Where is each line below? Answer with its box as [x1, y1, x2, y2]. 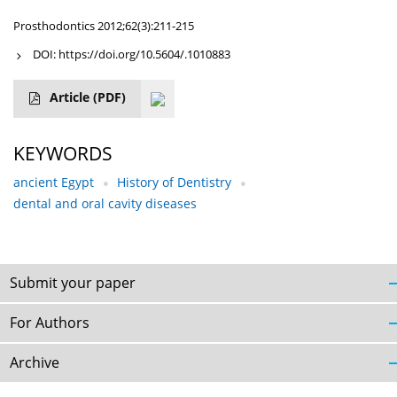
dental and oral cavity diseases [13, 195, 197, 213]
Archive [10, 353, 59, 373]
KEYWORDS [13, 141, 113, 167]
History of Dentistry [117, 174, 231, 191]
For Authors [10, 313, 90, 333]
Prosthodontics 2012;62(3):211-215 [13, 18, 194, 35]
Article [50, 89, 93, 106]
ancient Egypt [13, 174, 94, 191]
